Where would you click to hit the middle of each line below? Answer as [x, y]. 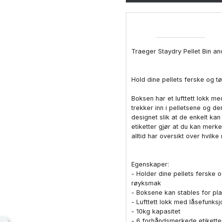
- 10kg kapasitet [156, 211]
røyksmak [146, 183]
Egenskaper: [150, 164]
